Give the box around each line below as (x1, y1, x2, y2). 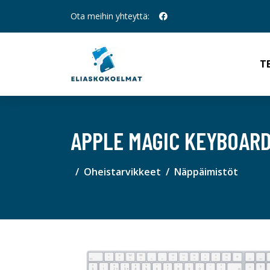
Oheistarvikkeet (84, 165, 161, 178)
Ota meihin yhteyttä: (71, 10, 149, 22)
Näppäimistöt (174, 165, 238, 178)
